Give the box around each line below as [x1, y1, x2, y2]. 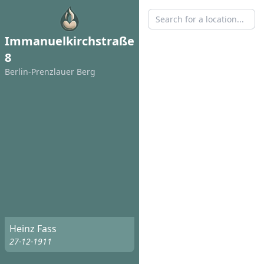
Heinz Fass [9, 222, 57, 235]
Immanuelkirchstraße [5, 33, 134, 49]
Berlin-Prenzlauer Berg [5, 66, 95, 77]
